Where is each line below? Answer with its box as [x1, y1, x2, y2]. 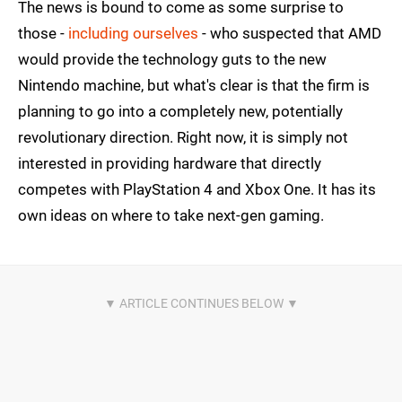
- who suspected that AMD [198, 24, 381, 43]
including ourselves [68, 24, 198, 43]
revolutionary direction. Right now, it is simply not [18, 128, 348, 147]
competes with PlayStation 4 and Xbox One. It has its [18, 180, 376, 199]
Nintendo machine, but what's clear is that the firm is [18, 76, 370, 95]
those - [18, 24, 68, 43]
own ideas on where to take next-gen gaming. [18, 206, 324, 225]
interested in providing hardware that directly [18, 154, 321, 173]
